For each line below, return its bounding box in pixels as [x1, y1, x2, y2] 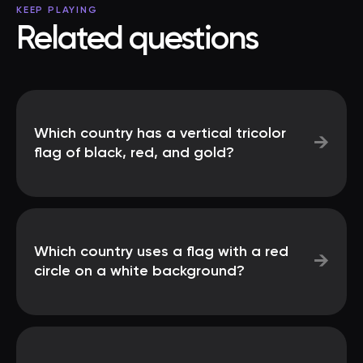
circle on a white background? [34, 264, 245, 279]
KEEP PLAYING [16, 6, 98, 15]
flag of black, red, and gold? [34, 146, 234, 160]
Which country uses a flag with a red [34, 245, 288, 259]
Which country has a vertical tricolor [34, 126, 286, 141]
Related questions [16, 23, 258, 56]
